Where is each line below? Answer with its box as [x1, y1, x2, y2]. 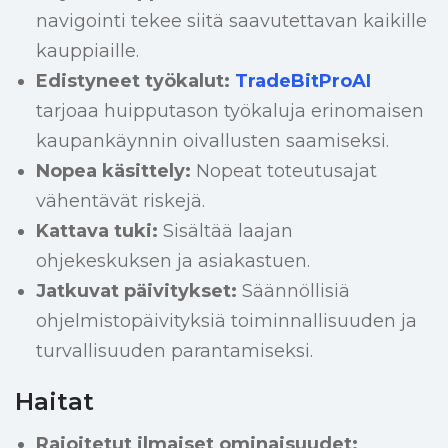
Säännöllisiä [236, 280, 350, 303]
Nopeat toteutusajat [190, 160, 377, 183]
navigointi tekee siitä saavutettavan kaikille [35, 10, 427, 33]
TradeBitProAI [234, 70, 371, 93]
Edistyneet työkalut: [35, 70, 230, 93]
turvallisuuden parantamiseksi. [35, 340, 313, 363]
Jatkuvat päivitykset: [35, 280, 237, 303]
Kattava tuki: [35, 220, 158, 243]
